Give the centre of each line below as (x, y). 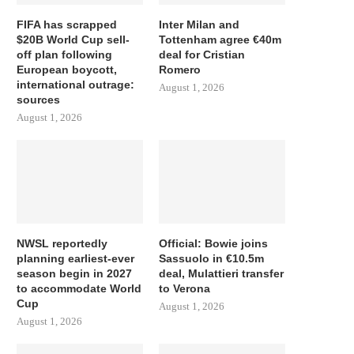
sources (38, 99)
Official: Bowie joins (214, 244)
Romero (180, 69)
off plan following (64, 54)
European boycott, (67, 69)
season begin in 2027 (74, 274)
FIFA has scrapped (67, 24)
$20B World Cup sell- (73, 39)
